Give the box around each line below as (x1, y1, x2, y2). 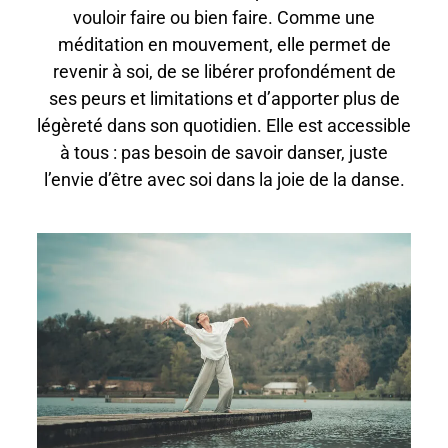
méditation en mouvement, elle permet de (57, 34, 391, 56)
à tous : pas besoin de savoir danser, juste (60, 142, 388, 164)
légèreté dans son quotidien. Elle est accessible (37, 115, 411, 137)
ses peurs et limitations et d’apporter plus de (48, 88, 400, 110)
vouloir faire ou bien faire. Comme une (73, 7, 375, 29)
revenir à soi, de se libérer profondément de (52, 61, 396, 83)
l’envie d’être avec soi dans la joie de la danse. (43, 169, 405, 191)
